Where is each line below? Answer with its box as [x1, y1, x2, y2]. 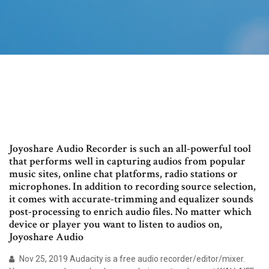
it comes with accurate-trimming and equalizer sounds [9, 192, 253, 207]
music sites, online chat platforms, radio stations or [9, 167, 238, 181]
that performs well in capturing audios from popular [9, 154, 246, 169]
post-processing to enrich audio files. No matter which [9, 205, 252, 219]
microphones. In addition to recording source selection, [9, 180, 256, 194]
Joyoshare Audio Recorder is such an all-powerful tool [9, 142, 251, 156]
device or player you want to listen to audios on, [9, 217, 222, 232]
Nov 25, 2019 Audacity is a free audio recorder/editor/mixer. [17, 254, 245, 264]
